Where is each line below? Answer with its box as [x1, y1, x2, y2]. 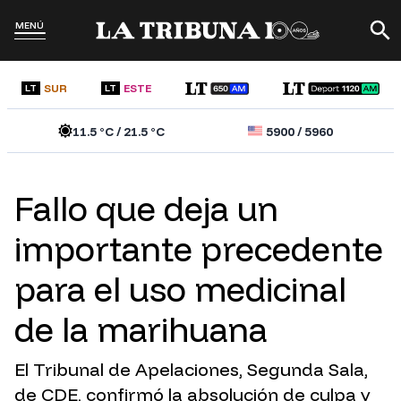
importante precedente [14, 227, 383, 271]
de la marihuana [14, 308, 268, 352]
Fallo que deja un [14, 187, 278, 231]
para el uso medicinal [14, 268, 346, 311]
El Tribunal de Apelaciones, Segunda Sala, [14, 358, 368, 381]
